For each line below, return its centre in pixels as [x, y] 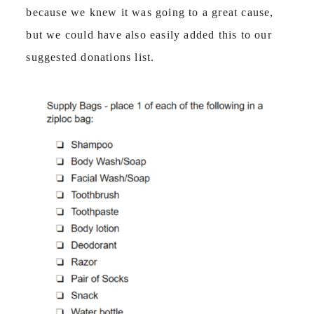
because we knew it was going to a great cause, [150, 12]
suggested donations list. [90, 57]
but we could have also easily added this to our [149, 34]
